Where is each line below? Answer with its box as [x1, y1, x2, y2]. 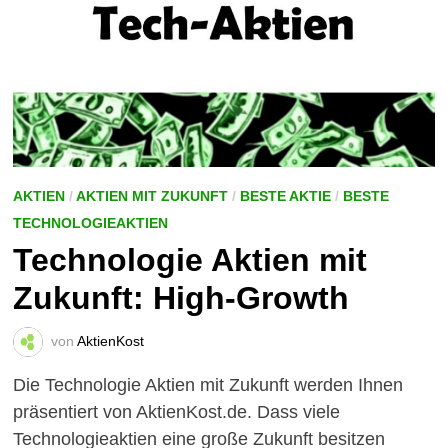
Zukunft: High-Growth [12, 280, 349, 317]
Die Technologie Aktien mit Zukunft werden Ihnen [12, 375, 403, 396]
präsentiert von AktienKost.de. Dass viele [12, 402, 340, 423]
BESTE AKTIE [239, 188, 331, 205]
